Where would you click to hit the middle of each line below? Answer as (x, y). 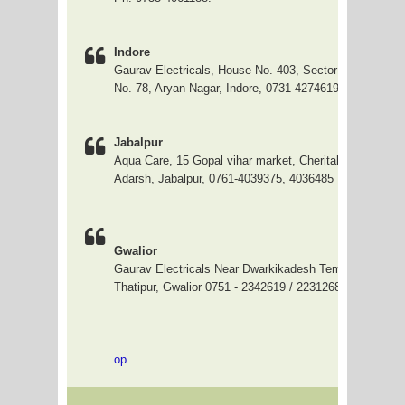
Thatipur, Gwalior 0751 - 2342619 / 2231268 (227, 287)
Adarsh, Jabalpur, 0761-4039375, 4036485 (224, 179)
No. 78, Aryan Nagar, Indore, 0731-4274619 (226, 88)
